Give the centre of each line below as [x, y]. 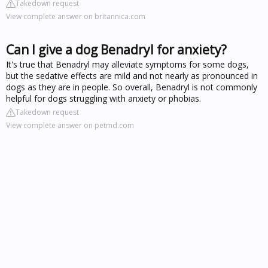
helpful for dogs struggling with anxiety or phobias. [103, 98]
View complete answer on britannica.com [76, 16]
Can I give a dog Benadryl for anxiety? [116, 49]
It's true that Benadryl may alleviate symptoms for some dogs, [127, 64]
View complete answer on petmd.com [70, 125]
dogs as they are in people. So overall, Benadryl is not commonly [132, 87]
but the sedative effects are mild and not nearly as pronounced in [132, 75]
